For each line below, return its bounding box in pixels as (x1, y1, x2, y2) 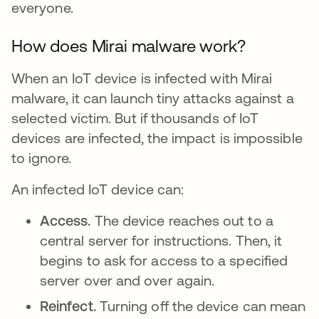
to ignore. (11, 150, 71, 166)
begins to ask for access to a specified (40, 252, 288, 268)
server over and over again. (40, 272, 219, 288)
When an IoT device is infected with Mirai (11, 70, 273, 86)
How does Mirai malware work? (11, 36, 246, 56)
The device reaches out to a (94, 212, 273, 229)
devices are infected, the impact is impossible (11, 130, 303, 146)
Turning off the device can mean (99, 298, 306, 314)
